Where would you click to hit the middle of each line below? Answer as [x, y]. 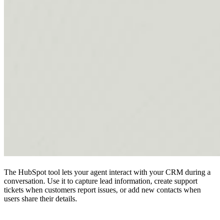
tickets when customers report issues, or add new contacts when [102, 190]
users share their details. [41, 199]
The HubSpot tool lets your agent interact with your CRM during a [107, 172]
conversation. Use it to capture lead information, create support [101, 181]
